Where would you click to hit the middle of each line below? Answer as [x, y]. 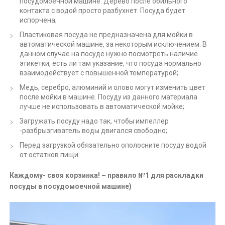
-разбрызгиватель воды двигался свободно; [94, 130]
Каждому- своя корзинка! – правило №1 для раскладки [107, 175]
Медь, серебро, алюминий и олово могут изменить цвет [113, 87]
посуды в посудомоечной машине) [71, 186]
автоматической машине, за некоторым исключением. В [114, 44]
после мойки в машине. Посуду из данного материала [109, 97]
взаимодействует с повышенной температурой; [99, 73]
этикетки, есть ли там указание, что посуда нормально [111, 63]
